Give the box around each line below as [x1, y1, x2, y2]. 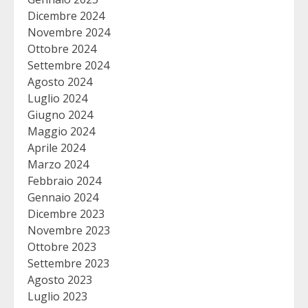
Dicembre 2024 [27, 8, 104, 23]
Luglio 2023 [27, 289, 87, 304]
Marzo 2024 [27, 157, 89, 172]
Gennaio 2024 [27, 190, 98, 205]
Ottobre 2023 [27, 239, 96, 254]
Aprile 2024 [27, 140, 85, 155]
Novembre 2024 [27, 25, 110, 40]
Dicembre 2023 [27, 206, 104, 221]
